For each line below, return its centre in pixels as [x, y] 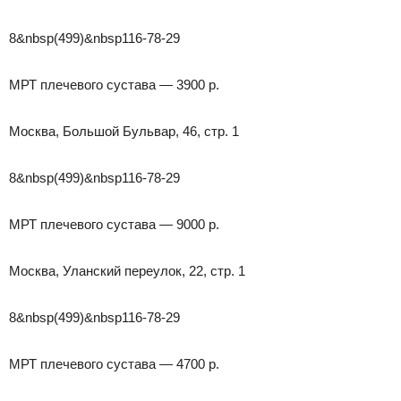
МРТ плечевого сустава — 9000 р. [114, 224]
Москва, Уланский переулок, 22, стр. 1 [127, 270]
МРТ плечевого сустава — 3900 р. [114, 84]
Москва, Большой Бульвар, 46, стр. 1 [124, 131]
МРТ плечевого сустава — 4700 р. [114, 363]
